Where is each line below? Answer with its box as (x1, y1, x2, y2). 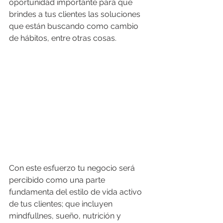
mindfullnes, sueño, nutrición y (9, 211, 123, 221)
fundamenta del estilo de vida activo (9, 187, 144, 197)
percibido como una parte (9, 175, 107, 185)
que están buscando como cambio (9, 21, 140, 31)
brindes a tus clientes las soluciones (9, 9, 142, 19)
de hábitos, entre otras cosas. (9, 33, 118, 43)
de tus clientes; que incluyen (9, 199, 114, 209)
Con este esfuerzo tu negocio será (9, 163, 137, 173)
